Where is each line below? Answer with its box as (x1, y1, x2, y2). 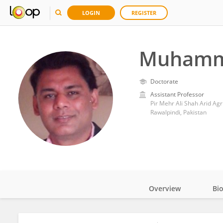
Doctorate (150, 77, 178, 86)
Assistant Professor (150, 90, 204, 99)
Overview (149, 184, 181, 193)
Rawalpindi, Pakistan (150, 108, 207, 116)
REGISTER (131, 9, 156, 16)
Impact (164, 211, 187, 221)
